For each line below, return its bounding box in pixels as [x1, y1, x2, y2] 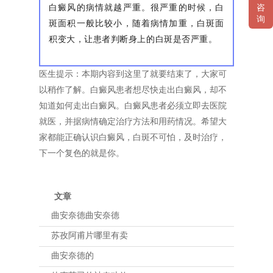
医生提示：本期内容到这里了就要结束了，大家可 [39, 69, 227, 79]
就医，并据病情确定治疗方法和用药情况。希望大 [39, 116, 227, 126]
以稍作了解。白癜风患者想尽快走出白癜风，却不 [39, 85, 227, 94]
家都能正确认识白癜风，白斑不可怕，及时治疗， [39, 132, 227, 142]
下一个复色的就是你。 [39, 148, 124, 158]
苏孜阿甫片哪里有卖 [51, 230, 128, 240]
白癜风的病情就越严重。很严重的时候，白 [49, 1, 224, 12]
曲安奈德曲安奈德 [51, 210, 119, 220]
